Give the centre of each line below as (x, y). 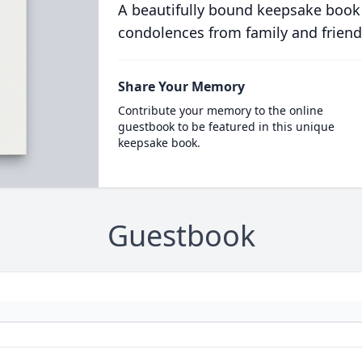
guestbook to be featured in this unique (226, 126)
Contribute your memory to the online (220, 110)
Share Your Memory (181, 86)
